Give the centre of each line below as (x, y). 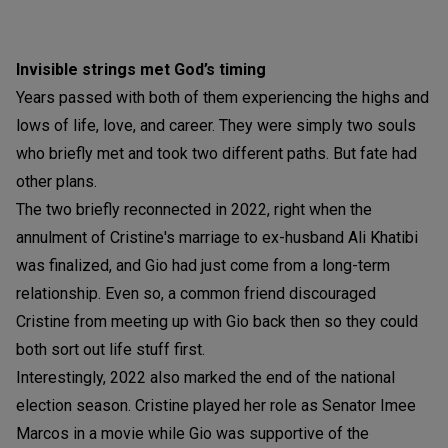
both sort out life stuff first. (110, 349)
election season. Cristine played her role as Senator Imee (216, 405)
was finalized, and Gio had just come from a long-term (203, 265)
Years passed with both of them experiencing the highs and (222, 97)
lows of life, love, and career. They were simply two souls (216, 125)
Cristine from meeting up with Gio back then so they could (217, 321)
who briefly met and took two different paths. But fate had (216, 153)
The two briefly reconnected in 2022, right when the (194, 209)
